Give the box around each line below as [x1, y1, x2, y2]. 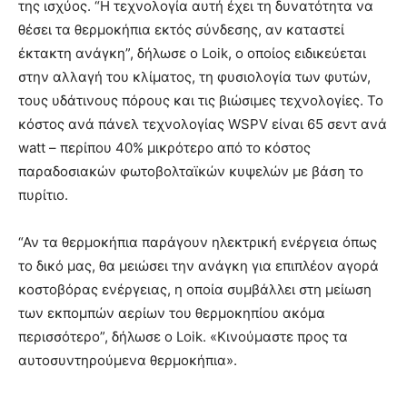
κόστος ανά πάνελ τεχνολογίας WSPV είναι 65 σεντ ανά [18, 114, 387, 133]
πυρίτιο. [18, 185, 68, 203]
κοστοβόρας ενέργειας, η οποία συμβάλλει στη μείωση [18, 280, 372, 298]
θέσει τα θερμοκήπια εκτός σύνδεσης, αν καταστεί [18, 20, 344, 38]
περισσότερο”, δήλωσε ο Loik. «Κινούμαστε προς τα [18, 327, 348, 345]
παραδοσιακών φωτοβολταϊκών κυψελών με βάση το [18, 162, 363, 180]
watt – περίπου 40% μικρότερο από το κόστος [18, 138, 311, 156]
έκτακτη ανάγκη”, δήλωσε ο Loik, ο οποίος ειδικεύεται [18, 44, 366, 62]
